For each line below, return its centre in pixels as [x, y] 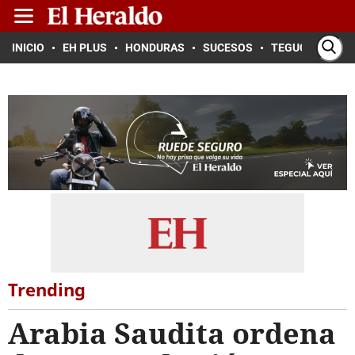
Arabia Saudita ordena [172, 333]
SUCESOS [228, 48]
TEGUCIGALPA [308, 48]
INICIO [28, 48]
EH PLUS [85, 48]
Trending [47, 289]
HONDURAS [155, 48]
